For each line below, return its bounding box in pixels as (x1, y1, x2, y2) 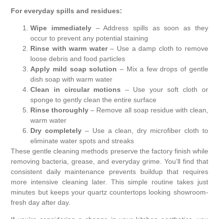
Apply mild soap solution (30, 65, 117, 73)
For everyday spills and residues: (11, 6, 123, 15)
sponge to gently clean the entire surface (30, 96, 157, 104)
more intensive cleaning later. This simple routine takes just (11, 178, 208, 186)
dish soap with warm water (30, 75, 113, 84)
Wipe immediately (30, 24, 92, 32)
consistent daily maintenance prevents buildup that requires (11, 168, 208, 176)
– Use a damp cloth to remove (107, 44, 208, 53)
